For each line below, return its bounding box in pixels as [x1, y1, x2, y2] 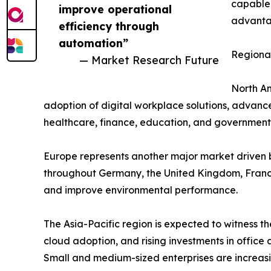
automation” [59, 36, 128, 50]
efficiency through [59, 19, 159, 33]
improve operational [59, 2, 172, 16]
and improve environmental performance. [44, 184, 238, 197]
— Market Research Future [79, 53, 219, 67]
